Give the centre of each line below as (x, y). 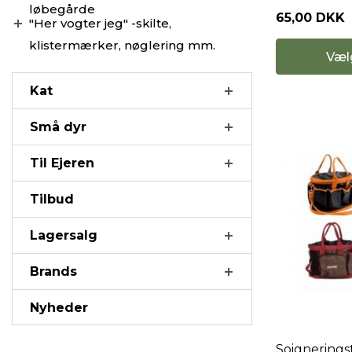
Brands (53, 271)
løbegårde (62, 9)
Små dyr (58, 127)
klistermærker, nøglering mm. (122, 45)
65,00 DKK (310, 18)
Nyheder (59, 308)
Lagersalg (64, 235)
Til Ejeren (62, 163)
